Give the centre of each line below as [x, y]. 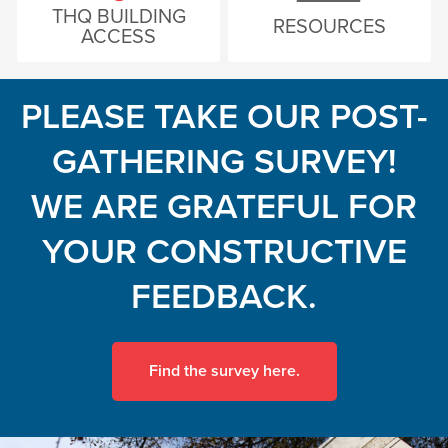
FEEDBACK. [224, 297]
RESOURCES [329, 27]
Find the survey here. [224, 370]
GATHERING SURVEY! [224, 162]
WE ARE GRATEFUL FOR [224, 207]
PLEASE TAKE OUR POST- [224, 117]
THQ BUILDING [118, 17]
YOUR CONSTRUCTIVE [224, 252]
